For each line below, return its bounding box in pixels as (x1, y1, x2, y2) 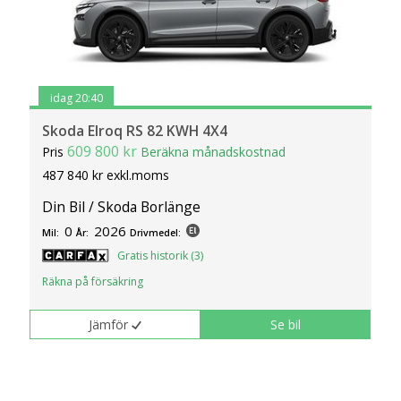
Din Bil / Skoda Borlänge (42, 196, 201, 217)
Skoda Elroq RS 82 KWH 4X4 (42, 121, 228, 141)
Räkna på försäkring (42, 274, 144, 290)
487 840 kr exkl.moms (42, 166, 170, 184)
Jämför (89, 315, 129, 333)
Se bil (270, 315, 302, 333)
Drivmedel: (130, 226, 182, 239)
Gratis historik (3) (117, 247, 204, 263)
